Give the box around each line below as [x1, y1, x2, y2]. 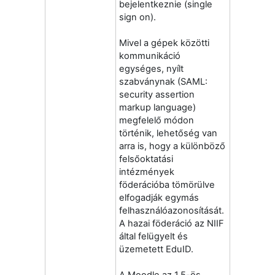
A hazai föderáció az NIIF [119, 217, 224, 229]
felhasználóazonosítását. [119, 204, 224, 216]
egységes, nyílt [119, 63, 184, 74]
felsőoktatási [119, 153, 173, 165]
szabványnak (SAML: [119, 76, 207, 87]
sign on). [119, 11, 156, 23]
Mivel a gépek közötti [119, 37, 209, 48]
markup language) [119, 101, 196, 113]
